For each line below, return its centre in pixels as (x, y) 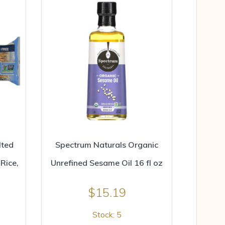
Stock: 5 (107, 215)
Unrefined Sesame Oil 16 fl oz (107, 163)
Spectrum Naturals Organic (107, 145)
